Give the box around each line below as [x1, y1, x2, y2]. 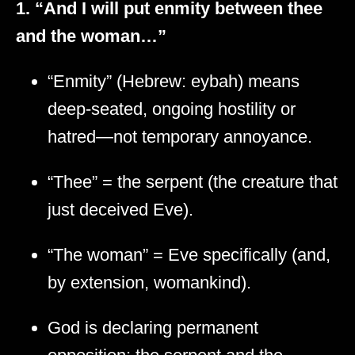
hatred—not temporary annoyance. [48, 127, 312, 147]
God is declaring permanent [48, 318, 258, 338]
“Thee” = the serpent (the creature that [48, 172, 338, 193]
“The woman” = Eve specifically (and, [48, 245, 330, 265]
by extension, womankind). [48, 273, 251, 293]
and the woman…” [16, 26, 166, 47]
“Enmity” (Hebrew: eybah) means [48, 71, 300, 92]
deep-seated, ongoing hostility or [48, 99, 296, 120]
